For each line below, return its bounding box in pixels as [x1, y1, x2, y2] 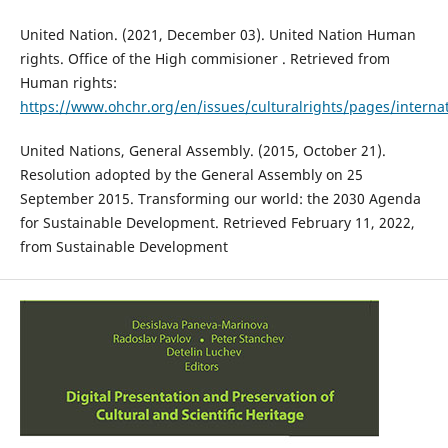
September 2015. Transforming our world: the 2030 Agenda [19, 189, 421, 209]
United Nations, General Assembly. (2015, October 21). [19, 141, 386, 161]
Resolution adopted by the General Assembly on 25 [19, 165, 363, 185]
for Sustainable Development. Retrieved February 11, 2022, [19, 213, 415, 233]
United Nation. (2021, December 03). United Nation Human [19, 25, 416, 45]
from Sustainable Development [19, 237, 228, 257]
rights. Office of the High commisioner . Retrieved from [19, 49, 390, 69]
